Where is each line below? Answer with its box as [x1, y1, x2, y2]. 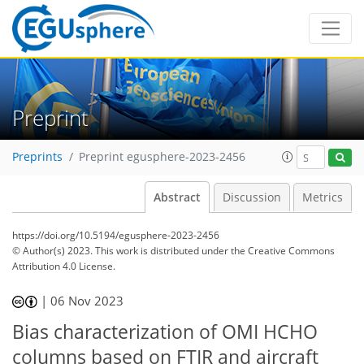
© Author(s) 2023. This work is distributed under [12, 244, 231, 258]
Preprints [12, 149, 63, 165]
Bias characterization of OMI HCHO [12, 318, 318, 344]
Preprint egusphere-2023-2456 [79, 149, 245, 165]
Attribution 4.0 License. [12, 259, 115, 273]
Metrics [302, 190, 343, 205]
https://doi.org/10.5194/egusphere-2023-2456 [12, 228, 219, 242]
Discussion [222, 190, 281, 205]
